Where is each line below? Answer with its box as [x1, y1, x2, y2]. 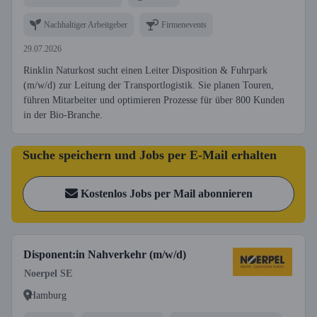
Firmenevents [161, 19, 207, 30]
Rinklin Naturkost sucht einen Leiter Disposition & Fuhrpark [23, 65, 267, 76]
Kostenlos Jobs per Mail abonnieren [80, 188, 253, 200]
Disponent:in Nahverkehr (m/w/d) [23, 248, 186, 260]
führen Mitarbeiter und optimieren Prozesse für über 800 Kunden [23, 95, 284, 105]
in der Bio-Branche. [23, 110, 103, 120]
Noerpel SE [24, 268, 72, 279]
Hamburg [29, 289, 67, 301]
